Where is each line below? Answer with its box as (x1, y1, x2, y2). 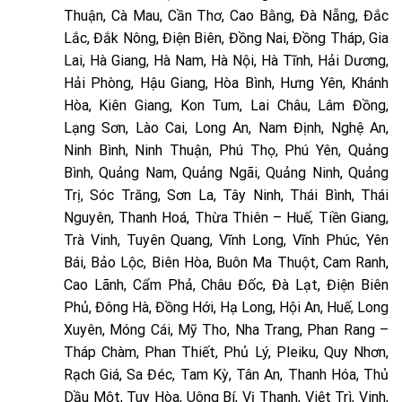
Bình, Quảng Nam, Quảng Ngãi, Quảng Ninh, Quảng (63, 163, 389, 181)
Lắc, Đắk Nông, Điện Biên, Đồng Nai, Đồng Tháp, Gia (63, 29, 389, 47)
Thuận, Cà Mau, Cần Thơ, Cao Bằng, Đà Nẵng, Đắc (63, 6, 389, 24)
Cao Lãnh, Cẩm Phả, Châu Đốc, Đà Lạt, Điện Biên (63, 275, 389, 293)
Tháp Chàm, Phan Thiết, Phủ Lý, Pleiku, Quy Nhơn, (63, 343, 389, 361)
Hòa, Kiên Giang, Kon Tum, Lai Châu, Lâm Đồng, (63, 96, 389, 114)
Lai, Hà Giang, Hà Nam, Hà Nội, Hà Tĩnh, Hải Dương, (63, 51, 389, 69)
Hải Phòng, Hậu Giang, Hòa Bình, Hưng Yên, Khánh (63, 74, 389, 92)
